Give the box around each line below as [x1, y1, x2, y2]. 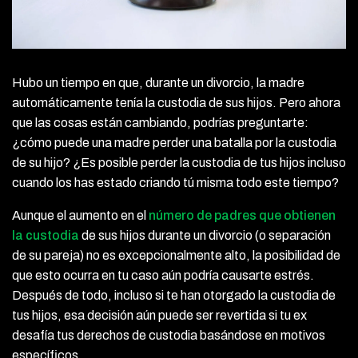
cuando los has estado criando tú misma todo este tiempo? [12, 175, 339, 189]
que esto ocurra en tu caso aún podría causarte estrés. [12, 268, 314, 282]
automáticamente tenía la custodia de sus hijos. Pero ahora [12, 95, 340, 109]
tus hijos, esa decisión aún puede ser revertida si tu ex [12, 308, 307, 322]
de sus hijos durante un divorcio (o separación [79, 228, 331, 242]
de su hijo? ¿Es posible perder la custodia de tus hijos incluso [12, 155, 346, 169]
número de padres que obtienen [149, 208, 336, 222]
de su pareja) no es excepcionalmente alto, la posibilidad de [12, 248, 340, 262]
